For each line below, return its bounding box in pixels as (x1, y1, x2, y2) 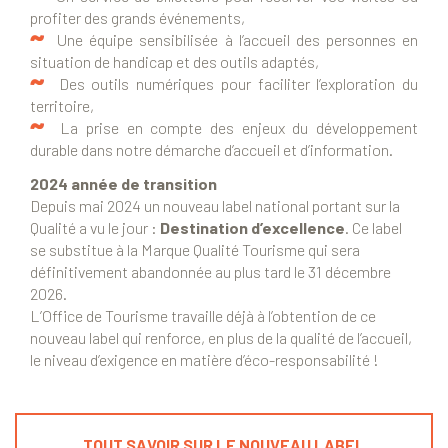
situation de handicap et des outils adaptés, (30, 52, 319, 72)
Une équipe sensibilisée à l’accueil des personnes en (45, 30, 418, 50)
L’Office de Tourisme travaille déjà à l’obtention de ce (30, 306, 376, 326)
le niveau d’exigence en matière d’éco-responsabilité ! (30, 350, 379, 370)
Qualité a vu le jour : (30, 218, 160, 238)
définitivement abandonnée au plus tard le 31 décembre (30, 262, 391, 282)
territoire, (30, 96, 94, 116)
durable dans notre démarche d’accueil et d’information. (30, 140, 393, 160)
